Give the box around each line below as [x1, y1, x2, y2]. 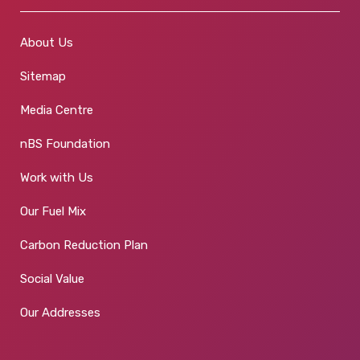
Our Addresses [20, 305, 100, 321]
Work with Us [20, 170, 93, 186]
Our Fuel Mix [20, 204, 86, 219]
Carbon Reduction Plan [20, 238, 148, 253]
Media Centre [20, 103, 93, 118]
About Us [20, 35, 73, 51]
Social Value [20, 272, 84, 287]
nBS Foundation [20, 137, 110, 152]
